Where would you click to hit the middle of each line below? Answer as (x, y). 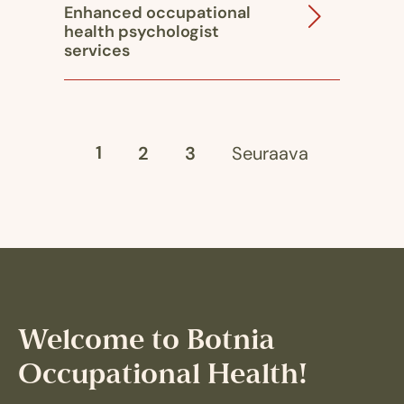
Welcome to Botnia (147, 341)
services (97, 51)
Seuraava (270, 155)
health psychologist (142, 32)
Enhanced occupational (157, 14)
